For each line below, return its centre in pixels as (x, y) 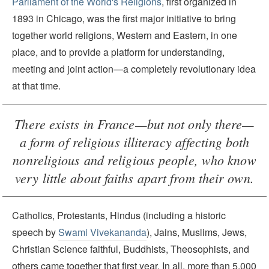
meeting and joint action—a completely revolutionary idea (134, 68)
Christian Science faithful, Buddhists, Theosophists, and (131, 249)
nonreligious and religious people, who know (134, 159)
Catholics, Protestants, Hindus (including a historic (119, 215)
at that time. (36, 85)
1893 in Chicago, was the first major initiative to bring (124, 18)
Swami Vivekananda (102, 232)
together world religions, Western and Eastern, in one (125, 35)
